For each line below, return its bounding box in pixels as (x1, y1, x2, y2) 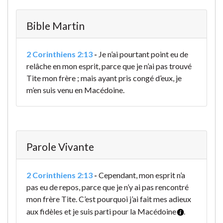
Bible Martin (26, 19, 85, 32)
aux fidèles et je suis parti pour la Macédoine (26, 207, 176, 217)
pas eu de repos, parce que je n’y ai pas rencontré (26, 182, 189, 192)
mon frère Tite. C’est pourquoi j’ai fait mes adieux (26, 194, 191, 204)
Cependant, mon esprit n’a (99, 170, 185, 180)
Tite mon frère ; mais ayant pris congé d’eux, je (26, 73, 182, 83)
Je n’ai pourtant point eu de (99, 49, 188, 59)
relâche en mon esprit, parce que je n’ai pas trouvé (26, 61, 192, 71)
